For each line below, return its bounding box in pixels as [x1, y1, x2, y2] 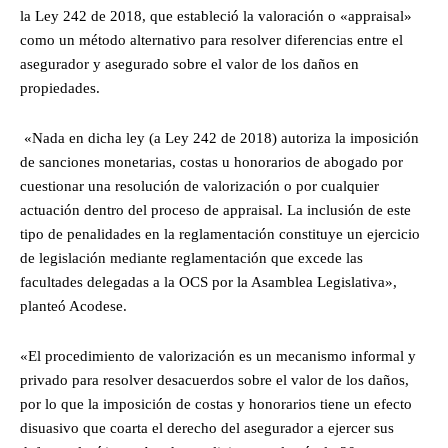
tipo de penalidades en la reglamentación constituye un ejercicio [20, 225, 420, 242]
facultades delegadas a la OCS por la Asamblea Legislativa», [20, 273, 397, 290]
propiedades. [20, 79, 100, 96]
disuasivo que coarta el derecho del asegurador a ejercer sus [20, 419, 394, 436]
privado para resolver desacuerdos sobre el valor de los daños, [20, 371, 409, 388]
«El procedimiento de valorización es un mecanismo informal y [20, 347, 416, 364]
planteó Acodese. [20, 297, 131, 314]
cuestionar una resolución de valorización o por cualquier [20, 177, 379, 194]
